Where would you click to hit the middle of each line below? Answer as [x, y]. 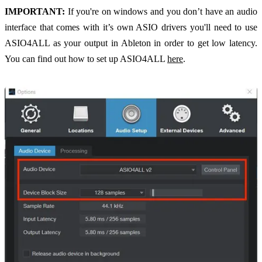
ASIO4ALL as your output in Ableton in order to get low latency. [131, 43]
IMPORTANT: [35, 12]
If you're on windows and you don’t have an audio [161, 12]
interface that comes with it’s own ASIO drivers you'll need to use [131, 27]
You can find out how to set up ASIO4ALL [86, 59]
